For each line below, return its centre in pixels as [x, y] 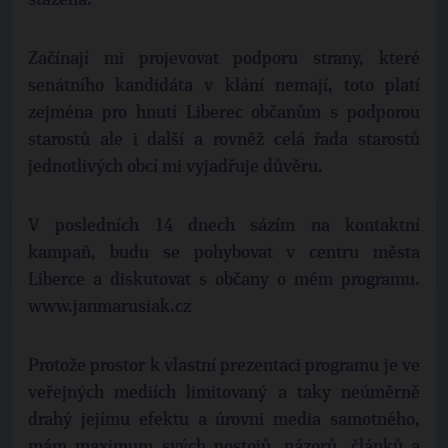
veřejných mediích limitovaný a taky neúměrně [224, 393]
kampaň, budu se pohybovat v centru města [224, 253]
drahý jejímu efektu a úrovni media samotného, [224, 420]
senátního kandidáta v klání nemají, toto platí [224, 86]
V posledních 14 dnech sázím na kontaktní [224, 226]
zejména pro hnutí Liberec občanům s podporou [224, 113]
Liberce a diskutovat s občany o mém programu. [224, 280]
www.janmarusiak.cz [109, 307]
